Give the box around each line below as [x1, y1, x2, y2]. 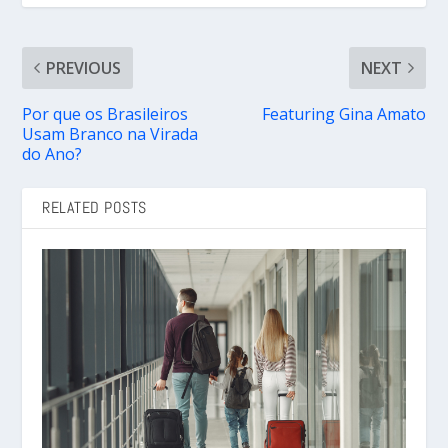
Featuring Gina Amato [261, 102, 426, 125]
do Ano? [22, 142, 83, 165]
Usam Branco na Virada [22, 122, 199, 145]
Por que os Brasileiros [22, 102, 189, 125]
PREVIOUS [46, 56, 122, 79]
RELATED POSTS [42, 196, 147, 218]
